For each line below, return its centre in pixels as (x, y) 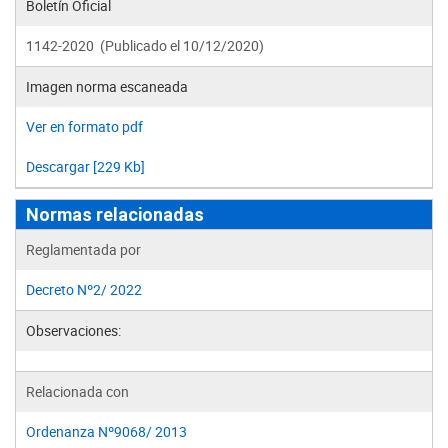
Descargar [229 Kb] (85, 166)
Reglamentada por (83, 249)
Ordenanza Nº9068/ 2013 (106, 431)
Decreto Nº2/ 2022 (84, 289)
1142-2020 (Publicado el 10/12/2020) (145, 45)
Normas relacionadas (115, 214)
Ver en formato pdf (84, 126)
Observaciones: (73, 330)
